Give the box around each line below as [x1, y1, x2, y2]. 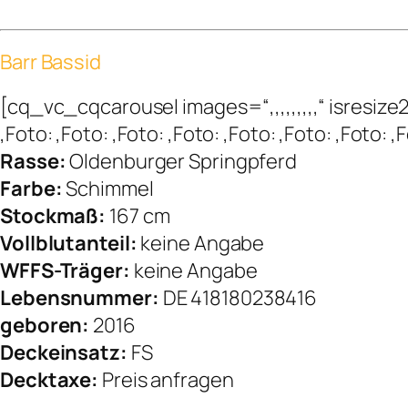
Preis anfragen [102, 366, 234, 394]
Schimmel [66, 175, 154, 203]
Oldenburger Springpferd [66, 148, 298, 176]
